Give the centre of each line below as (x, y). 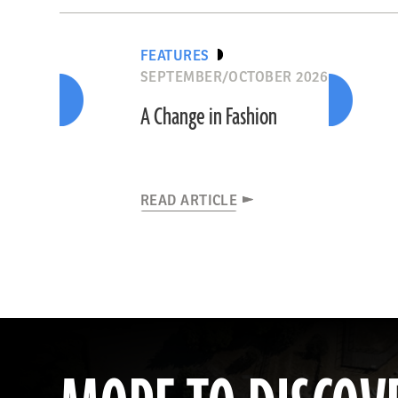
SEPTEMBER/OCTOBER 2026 (234, 78)
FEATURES (175, 56)
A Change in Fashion (208, 118)
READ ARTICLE (189, 201)
